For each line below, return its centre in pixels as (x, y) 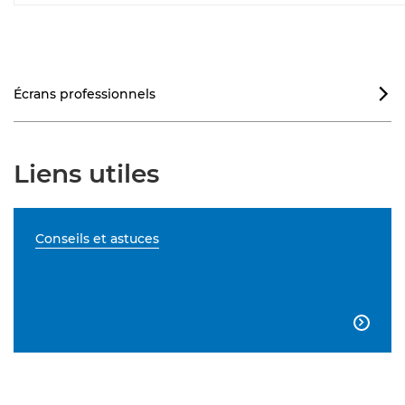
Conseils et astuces (97, 239)
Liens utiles (86, 174)
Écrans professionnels (85, 94)
